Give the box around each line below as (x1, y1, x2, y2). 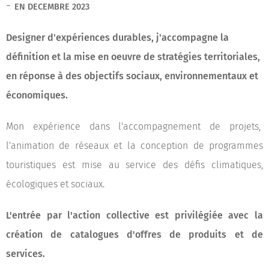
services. (6, 248, 45, 259)
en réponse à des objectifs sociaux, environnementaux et (6, 70, 258, 82)
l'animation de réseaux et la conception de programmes (6, 140, 263, 151)
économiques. (6, 89, 68, 101)
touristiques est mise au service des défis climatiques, (6, 159, 263, 171)
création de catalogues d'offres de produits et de (6, 229, 263, 240)
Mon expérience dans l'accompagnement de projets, (6, 121, 263, 132)
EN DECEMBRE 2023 (14, 2, 89, 12)
